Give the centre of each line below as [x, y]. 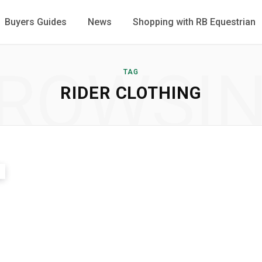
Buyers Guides [36, 22]
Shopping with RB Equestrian [194, 22]
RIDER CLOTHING [131, 93]
